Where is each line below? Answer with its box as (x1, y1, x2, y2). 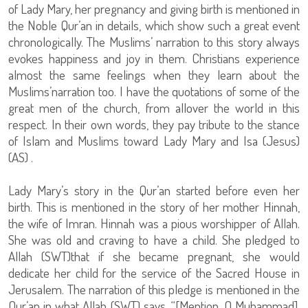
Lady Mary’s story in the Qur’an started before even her (8, 181, 300, 199)
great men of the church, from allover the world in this (8, 99, 300, 117)
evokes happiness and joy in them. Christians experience (8, 49, 300, 67)
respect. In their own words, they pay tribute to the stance (8, 115, 300, 133)
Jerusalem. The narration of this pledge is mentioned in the (8, 280, 300, 298)
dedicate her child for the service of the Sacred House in (8, 264, 300, 282)
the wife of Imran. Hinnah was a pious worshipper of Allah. (8, 214, 300, 232)
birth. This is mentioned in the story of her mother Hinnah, (8, 198, 300, 216)
